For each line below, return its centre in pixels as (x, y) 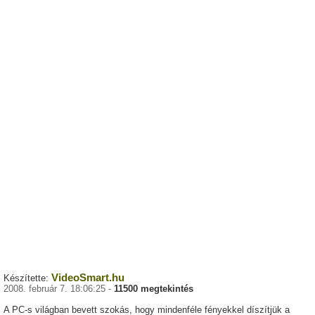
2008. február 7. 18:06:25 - (59, 289)
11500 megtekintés (154, 289)
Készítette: (27, 278)
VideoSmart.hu (88, 278)
